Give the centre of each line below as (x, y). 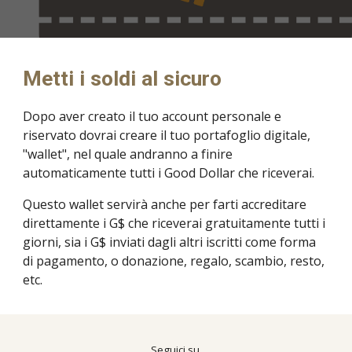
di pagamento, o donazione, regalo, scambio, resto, (174, 261)
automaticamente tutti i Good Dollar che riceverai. (169, 173)
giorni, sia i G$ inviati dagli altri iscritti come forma (170, 242)
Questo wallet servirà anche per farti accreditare (165, 204)
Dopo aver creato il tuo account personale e (152, 116)
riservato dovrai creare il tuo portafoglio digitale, (167, 135)
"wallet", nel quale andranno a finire (128, 154)
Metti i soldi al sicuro (123, 79)
